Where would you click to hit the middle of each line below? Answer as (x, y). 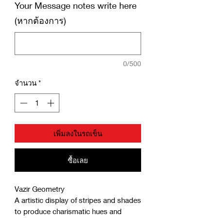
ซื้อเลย (78, 160)
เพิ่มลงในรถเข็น (78, 133)
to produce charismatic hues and (68, 211)
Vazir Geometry (40, 189)
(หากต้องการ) (40, 21)
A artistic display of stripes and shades (78, 200)
